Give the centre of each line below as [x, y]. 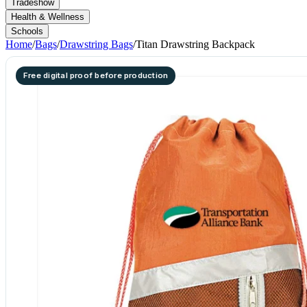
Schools [27, 31]
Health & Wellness [48, 17]
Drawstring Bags [96, 44]
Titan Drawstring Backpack [195, 44]
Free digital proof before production [96, 75]
